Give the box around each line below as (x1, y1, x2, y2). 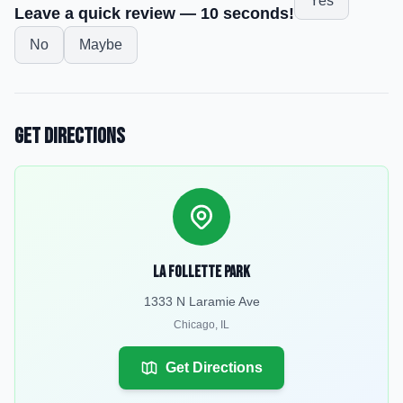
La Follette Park (153, 263, 250, 282)
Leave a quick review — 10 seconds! (14, 4, 294, 22)
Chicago (174, 318, 215, 331)
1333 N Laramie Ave (143, 294, 260, 309)
